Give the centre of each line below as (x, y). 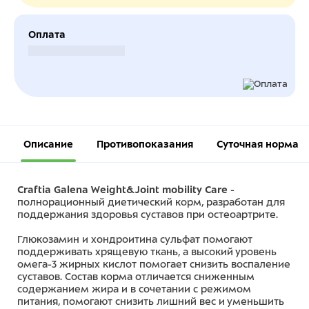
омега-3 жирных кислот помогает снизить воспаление (154, 264)
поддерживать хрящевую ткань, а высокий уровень (147, 252)
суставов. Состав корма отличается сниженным (136, 277)
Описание (48, 144)
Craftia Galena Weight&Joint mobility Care (122, 190)
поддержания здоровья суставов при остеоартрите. (148, 215)
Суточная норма (258, 144)
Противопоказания (145, 144)
